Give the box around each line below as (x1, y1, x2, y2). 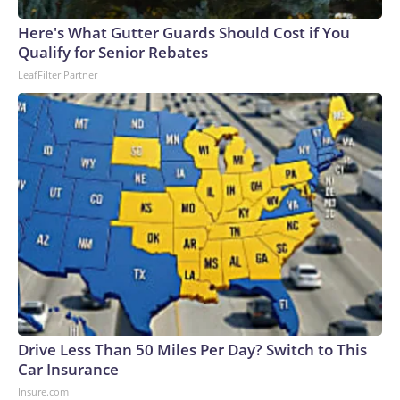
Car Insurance (18, 359, 119, 380)
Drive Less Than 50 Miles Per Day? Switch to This (18, 339, 367, 361)
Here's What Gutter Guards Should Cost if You (18, 22, 350, 44)
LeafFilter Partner (18, 68, 97, 82)
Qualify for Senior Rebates (18, 42, 208, 63)
